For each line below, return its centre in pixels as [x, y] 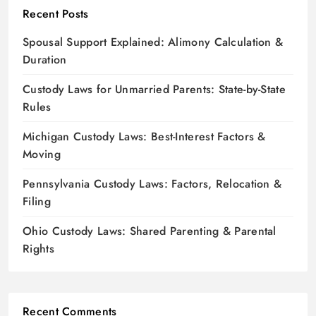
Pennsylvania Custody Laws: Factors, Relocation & [152, 184]
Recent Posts [56, 14]
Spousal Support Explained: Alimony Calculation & [153, 42]
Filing [37, 202]
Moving [42, 154]
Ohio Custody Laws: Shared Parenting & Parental [150, 231]
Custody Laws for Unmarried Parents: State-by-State [154, 90]
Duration [45, 60]
